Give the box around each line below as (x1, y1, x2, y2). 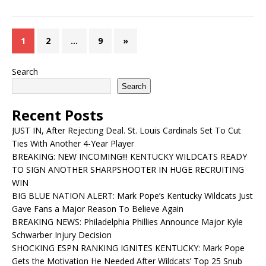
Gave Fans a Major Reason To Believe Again (12, 203, 183, 214)
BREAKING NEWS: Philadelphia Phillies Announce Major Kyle (12, 216, 243, 227)
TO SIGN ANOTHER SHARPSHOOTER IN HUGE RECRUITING (12, 164, 244, 175)
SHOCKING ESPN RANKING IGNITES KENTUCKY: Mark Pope (12, 242, 245, 254)
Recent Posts (12, 105, 103, 125)
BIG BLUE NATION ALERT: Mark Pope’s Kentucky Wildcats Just (12, 190, 253, 201)
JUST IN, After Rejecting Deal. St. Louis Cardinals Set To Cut (12, 125, 241, 136)
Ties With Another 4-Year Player (12, 138, 134, 149)
